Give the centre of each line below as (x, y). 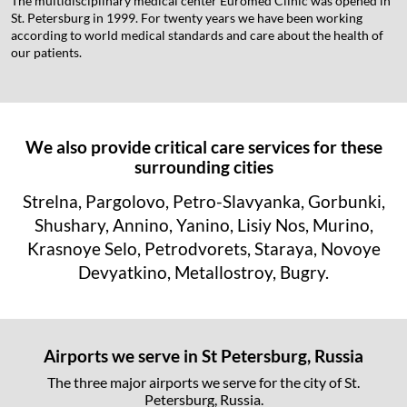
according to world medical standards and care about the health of (197, 35)
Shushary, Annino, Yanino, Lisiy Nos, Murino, (203, 224)
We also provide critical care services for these (203, 146)
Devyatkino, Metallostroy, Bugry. (203, 272)
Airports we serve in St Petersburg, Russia (203, 355)
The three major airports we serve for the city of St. (203, 382)
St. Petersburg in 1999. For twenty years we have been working (187, 17)
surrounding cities (203, 166)
